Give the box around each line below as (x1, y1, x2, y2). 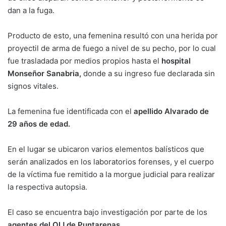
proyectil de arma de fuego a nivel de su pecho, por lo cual (8, 43, 216, 53)
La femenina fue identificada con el (8, 106, 134, 116)
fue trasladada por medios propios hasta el (8, 55, 161, 66)
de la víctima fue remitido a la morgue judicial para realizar (8, 169, 215, 179)
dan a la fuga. (8, 5, 54, 15)
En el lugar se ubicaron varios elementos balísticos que (8, 144, 204, 154)
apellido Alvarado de (134, 106, 209, 116)
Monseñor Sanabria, (8, 68, 81, 78)
